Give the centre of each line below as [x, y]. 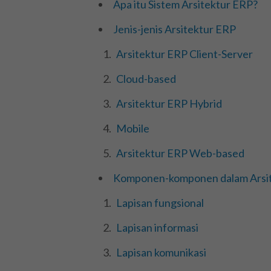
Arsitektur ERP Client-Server [184, 54]
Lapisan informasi [157, 228]
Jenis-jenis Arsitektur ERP [174, 29]
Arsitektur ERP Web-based [180, 153]
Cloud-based [146, 79]
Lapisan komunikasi [161, 253]
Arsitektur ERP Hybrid [169, 104]
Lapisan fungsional [160, 203]
